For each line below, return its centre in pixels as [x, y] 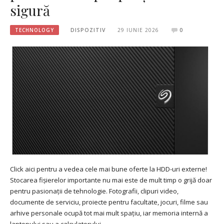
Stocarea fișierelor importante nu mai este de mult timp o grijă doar [111, 180]
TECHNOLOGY [34, 30]
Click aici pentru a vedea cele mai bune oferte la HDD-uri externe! [108, 169]
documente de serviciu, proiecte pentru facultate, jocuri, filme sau [109, 202]
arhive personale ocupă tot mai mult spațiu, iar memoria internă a [109, 213]
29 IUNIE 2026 [138, 30]
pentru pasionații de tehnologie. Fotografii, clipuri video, [94, 191]
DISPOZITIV [88, 30]
